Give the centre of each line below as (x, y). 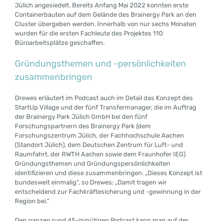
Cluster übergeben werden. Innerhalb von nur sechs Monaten (105, 24)
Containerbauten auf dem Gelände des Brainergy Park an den (105, 14)
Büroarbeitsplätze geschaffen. (59, 42)
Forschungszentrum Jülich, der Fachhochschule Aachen (99, 136)
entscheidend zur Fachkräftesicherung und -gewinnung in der (108, 192)
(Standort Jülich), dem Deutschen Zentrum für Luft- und (99, 145)
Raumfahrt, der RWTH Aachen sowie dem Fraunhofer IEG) (100, 154)
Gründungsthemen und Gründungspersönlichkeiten (92, 164)
